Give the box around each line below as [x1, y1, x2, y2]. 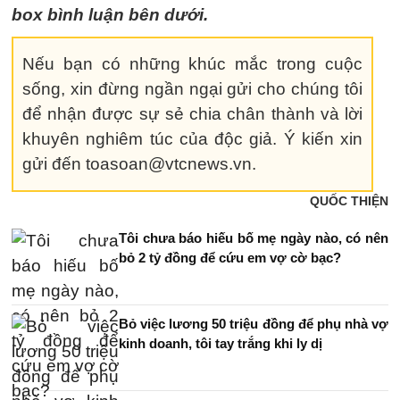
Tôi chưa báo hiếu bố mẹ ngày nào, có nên [119, 230, 388, 246]
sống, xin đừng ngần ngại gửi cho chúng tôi [22, 79, 363, 98]
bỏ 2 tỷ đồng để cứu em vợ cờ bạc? [119, 250, 341, 265]
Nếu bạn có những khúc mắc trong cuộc [22, 54, 363, 73]
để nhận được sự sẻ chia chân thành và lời [22, 104, 363, 123]
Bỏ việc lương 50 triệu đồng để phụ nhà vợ [119, 316, 388, 331]
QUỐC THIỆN [310, 194, 388, 208]
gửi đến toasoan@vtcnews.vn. [22, 154, 256, 173]
